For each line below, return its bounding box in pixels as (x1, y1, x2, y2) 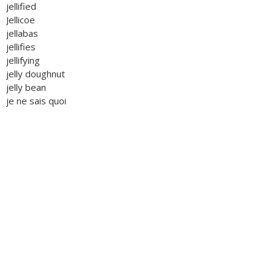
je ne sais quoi (6, 95, 66, 107)
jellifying (6, 54, 40, 66)
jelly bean (6, 81, 46, 93)
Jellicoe (6, 14, 35, 26)
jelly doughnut (6, 68, 65, 80)
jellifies (6, 41, 36, 53)
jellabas (6, 27, 38, 39)
